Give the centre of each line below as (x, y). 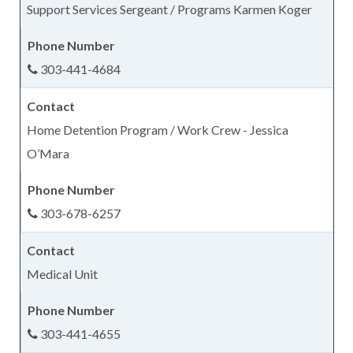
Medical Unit (62, 273)
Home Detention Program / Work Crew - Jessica (157, 129)
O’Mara (48, 153)
